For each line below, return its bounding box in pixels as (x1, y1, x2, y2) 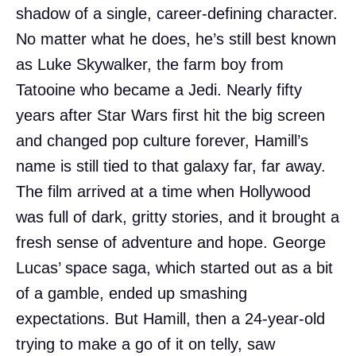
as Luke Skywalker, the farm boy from (16, 55, 284, 73)
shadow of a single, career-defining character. (16, 4, 338, 22)
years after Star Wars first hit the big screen (16, 106, 325, 124)
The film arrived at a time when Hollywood (16, 182, 311, 200)
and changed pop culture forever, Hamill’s (16, 131, 308, 149)
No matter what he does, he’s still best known (16, 29, 336, 48)
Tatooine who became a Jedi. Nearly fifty (16, 80, 302, 99)
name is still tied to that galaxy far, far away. (16, 157, 326, 175)
